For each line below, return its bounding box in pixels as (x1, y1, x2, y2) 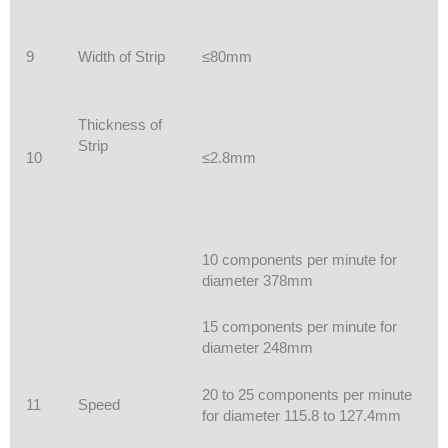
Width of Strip (77, 48, 165, 65)
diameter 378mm (201, 272, 313, 289)
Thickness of (77, 116, 162, 133)
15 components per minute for (201, 319, 397, 336)
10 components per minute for (201, 251, 397, 268)
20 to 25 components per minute (201, 386, 412, 403)
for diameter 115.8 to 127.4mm (201, 407, 401, 424)
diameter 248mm (201, 340, 313, 357)
